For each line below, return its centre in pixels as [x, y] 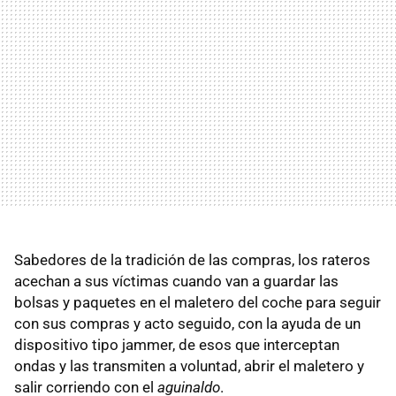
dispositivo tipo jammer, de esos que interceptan [177, 345]
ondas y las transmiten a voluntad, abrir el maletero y [189, 366]
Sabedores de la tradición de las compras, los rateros [192, 260]
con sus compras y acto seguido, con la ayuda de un [187, 324]
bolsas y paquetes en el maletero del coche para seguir [198, 302]
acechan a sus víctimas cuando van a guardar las [176, 281]
